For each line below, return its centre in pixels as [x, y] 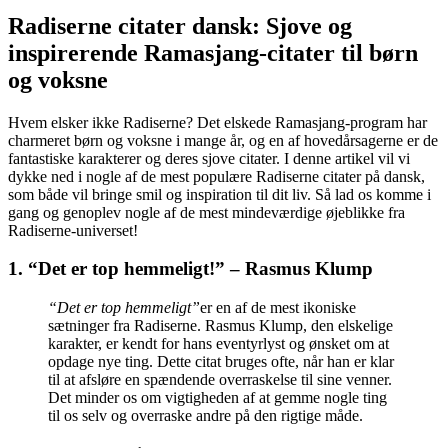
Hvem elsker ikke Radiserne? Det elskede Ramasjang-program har [217, 122]
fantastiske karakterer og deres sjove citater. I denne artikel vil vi [209, 158]
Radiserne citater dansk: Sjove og [180, 25]
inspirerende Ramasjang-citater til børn [213, 52]
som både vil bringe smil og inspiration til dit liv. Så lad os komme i [219, 194]
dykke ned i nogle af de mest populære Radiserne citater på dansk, [216, 176]
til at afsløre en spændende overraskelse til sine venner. [220, 380]
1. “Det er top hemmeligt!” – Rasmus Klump [190, 269]
